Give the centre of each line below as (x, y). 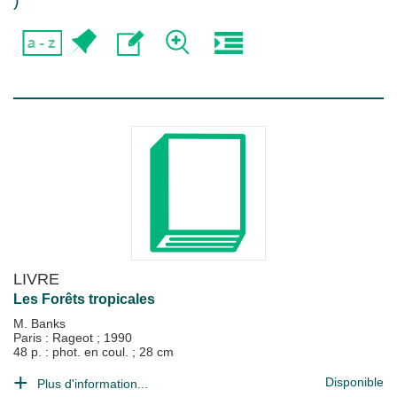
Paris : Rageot (55, 338)
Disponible (354, 382)
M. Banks (39, 323)
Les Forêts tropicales (84, 299)
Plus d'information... (93, 384)
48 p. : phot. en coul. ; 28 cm (93, 352)
